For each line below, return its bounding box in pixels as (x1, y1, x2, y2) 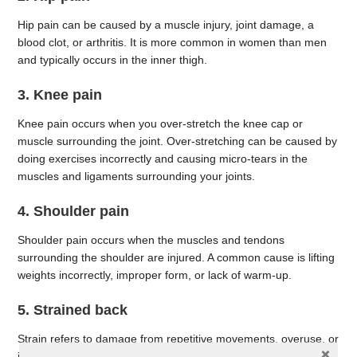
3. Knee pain (18, 87, 103, 103)
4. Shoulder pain (18, 202, 130, 219)
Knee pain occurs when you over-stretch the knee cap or (18, 117, 304, 130)
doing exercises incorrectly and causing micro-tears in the (18, 152, 308, 165)
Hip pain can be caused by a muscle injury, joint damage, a (18, 18, 315, 32)
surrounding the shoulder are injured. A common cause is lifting (18, 250, 335, 264)
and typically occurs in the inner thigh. (18, 53, 208, 67)
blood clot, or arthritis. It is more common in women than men (18, 36, 328, 49)
